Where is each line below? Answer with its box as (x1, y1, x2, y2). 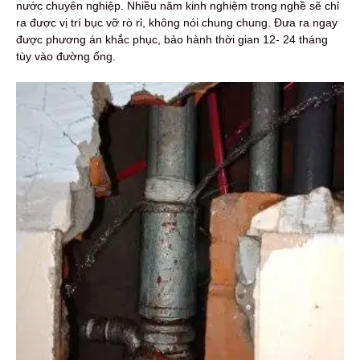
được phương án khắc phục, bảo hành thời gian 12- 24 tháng (16, 33, 328, 47)
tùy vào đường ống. (16, 50, 116, 63)
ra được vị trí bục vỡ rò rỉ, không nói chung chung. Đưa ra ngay (16, 16, 337, 30)
